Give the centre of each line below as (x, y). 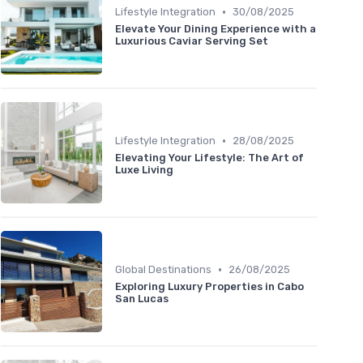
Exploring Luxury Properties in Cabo (209, 287)
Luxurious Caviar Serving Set (192, 41)
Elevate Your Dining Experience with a (216, 29)
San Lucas (142, 299)
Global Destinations (163, 270)
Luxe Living (144, 170)
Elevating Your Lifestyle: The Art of (209, 158)
